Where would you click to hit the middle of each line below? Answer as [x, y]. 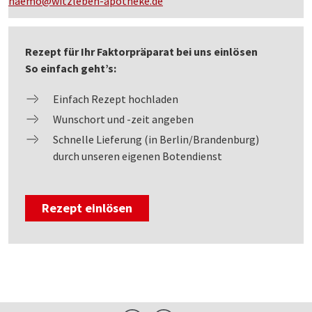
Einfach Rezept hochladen [116, 99]
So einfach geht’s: [71, 68]
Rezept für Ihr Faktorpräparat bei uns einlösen [141, 51]
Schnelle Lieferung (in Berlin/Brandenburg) [156, 139]
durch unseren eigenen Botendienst [138, 156]
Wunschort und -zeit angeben [123, 119]
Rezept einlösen [87, 208]
